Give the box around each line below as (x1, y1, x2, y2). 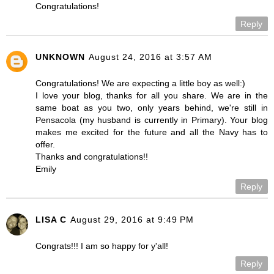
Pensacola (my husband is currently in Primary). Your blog (35, 114, 268, 125)
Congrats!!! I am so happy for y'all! (35, 240, 168, 251)
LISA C (35, 214, 67, 224)
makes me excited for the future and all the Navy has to (35, 127, 268, 137)
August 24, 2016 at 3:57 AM (89, 51, 212, 62)
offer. (35, 139, 55, 149)
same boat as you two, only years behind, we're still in (35, 102, 268, 113)
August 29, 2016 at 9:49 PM (70, 214, 194, 224)
